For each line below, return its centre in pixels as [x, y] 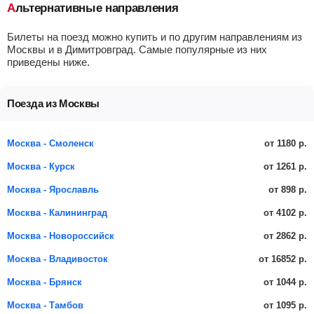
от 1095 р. [285, 305]
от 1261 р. [285, 166]
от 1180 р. [286, 143]
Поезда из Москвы [54, 103]
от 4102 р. [285, 212]
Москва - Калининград [57, 213]
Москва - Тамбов [45, 305]
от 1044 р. [285, 282]
